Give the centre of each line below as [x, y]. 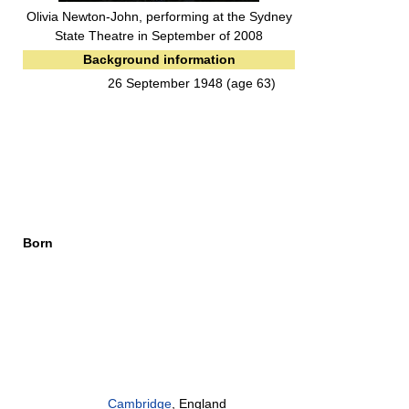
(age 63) [251, 83]
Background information [159, 59]
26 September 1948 [167, 83]
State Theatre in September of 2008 [159, 36]
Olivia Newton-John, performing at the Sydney [159, 16]
